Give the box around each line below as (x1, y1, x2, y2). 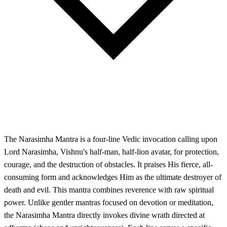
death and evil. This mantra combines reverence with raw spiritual (4, 185, 214, 195)
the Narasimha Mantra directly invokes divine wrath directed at (4, 211, 205, 220)
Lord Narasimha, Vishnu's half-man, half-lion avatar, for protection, (4, 147, 219, 157)
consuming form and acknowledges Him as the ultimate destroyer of (4, 173, 221, 182)
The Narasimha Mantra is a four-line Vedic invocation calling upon (4, 135, 217, 144)
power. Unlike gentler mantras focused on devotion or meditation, (4, 198, 213, 207)
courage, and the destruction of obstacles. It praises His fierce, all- (4, 160, 213, 169)
